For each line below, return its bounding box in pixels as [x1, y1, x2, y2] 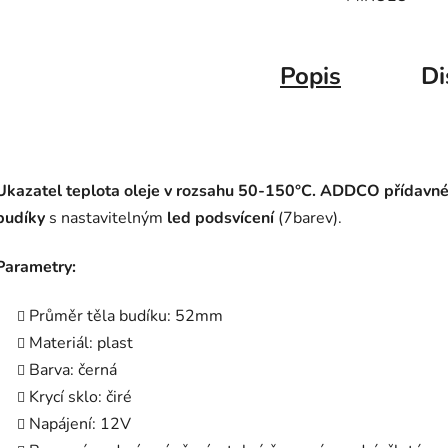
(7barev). [274, 207, 346, 230]
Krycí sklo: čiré [29, 386, 132, 409]
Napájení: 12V [29, 413, 131, 436]
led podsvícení [167, 207, 274, 230]
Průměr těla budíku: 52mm [29, 305, 223, 328]
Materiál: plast [29, 332, 133, 355]
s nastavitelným [45, 207, 167, 230]
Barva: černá [29, 359, 117, 382]
